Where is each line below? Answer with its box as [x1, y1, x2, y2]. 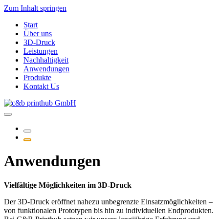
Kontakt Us [23, 82, 59, 90]
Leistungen [23, 47, 58, 55]
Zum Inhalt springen [4, 4, 66, 12]
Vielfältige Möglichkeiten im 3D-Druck [4, 180, 131, 189]
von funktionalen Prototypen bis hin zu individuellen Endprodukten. [4, 206, 214, 215]
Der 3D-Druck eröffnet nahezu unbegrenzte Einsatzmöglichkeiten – [4, 197, 213, 206]
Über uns [23, 29, 52, 38]
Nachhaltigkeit [23, 56, 68, 64]
